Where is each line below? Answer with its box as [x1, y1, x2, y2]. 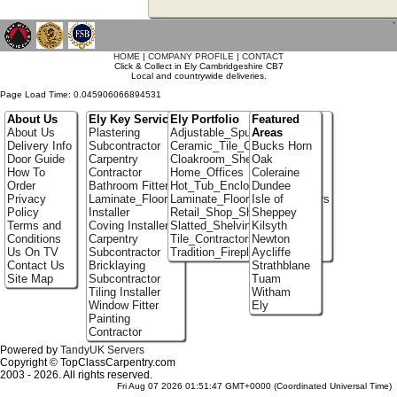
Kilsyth [251, 219, 287, 233]
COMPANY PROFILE [148, 51, 234, 61]
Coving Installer [88, 219, 168, 233]
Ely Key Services [88, 113, 181, 127]
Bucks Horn [251, 139, 312, 153]
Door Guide [6, 152, 65, 167]
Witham [251, 285, 291, 300]
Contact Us [6, 259, 65, 273]
